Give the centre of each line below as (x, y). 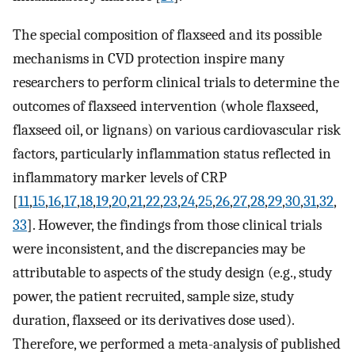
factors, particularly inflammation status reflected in (172, 153)
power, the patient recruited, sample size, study (153, 296)
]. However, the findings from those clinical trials (174, 225)
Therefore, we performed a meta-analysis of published (177, 344)
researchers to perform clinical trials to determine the (176, 82)
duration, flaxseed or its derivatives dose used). (153, 320)
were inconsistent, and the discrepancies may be (159, 248)
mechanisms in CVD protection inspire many (149, 58)
